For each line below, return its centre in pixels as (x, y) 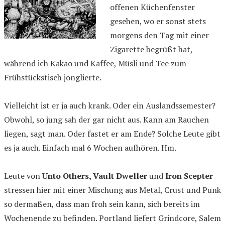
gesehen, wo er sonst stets (158, 21)
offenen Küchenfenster (152, 7)
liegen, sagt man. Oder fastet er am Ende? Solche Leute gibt (112, 134)
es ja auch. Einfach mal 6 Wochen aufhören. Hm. (90, 148)
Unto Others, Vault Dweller (95, 176)
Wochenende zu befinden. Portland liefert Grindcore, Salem (113, 218)
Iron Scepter (189, 176)
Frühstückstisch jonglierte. (53, 78)
